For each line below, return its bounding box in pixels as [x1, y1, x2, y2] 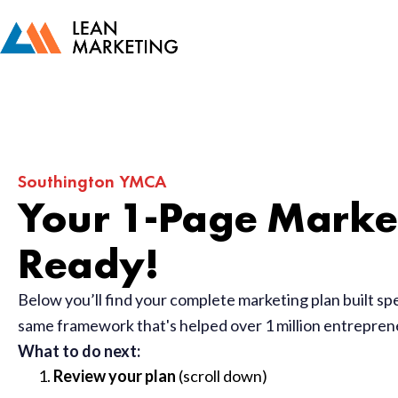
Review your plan [53, 365, 176, 386]
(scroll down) [176, 365, 267, 386]
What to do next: [18, 340, 140, 361]
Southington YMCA [18, 169, 166, 193]
